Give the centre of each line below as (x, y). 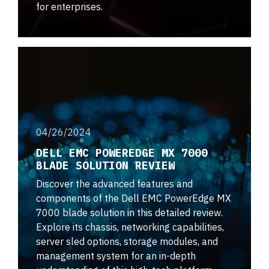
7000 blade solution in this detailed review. (129, 212)
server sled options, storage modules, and (127, 241)
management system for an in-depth (116, 255)
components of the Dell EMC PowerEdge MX (134, 198)
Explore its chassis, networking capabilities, (130, 227)
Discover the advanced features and (114, 183)
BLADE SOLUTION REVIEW (105, 165)
